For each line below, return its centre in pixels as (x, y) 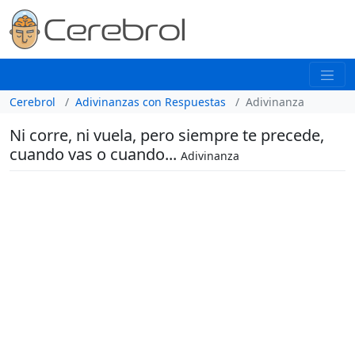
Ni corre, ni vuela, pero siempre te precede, (167, 135)
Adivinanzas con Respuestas (151, 101)
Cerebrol (32, 101)
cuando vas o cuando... (95, 154)
